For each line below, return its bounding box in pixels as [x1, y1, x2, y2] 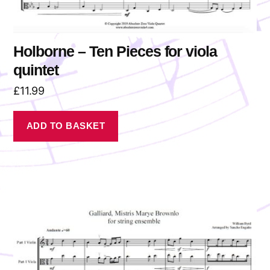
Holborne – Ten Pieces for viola [13, 42, 218, 60]
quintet [13, 61, 59, 78]
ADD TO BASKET [26, 121, 105, 131]
